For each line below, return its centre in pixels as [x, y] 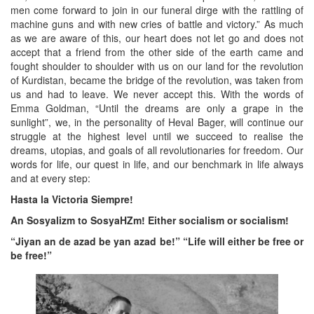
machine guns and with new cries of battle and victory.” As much [157, 24]
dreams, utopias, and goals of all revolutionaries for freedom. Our [157, 150]
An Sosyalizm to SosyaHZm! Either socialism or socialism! [150, 220]
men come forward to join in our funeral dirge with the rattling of [157, 10]
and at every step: [50, 178]
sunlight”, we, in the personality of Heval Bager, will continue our [157, 122]
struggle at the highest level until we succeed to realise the [157, 136]
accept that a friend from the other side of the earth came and [157, 52]
